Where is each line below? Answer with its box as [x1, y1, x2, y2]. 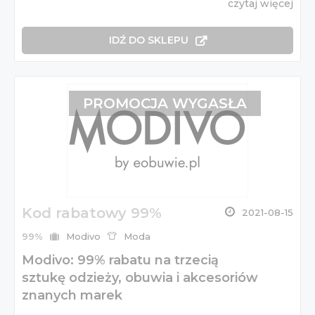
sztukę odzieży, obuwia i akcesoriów [22, 269, 258, 285]
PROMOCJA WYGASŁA [82, 94, 247, 112]
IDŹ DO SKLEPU [108, 34, 188, 47]
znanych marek [22, 287, 122, 303]
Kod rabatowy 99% [22, 204, 162, 221]
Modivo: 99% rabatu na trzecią [22, 252, 219, 268]
